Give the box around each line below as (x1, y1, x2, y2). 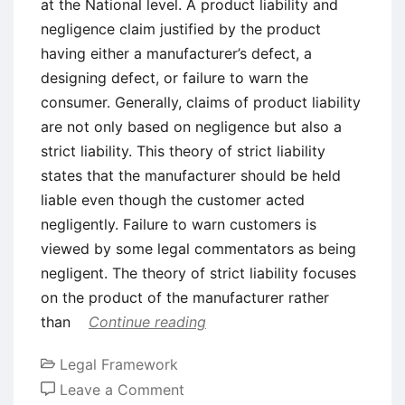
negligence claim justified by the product (41, 19, 321, 38)
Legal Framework (60, 354, 178, 373)
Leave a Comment (60, 381, 184, 400)
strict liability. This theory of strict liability (41, 141, 325, 160)
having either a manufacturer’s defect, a (41, 43, 312, 62)
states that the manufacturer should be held (41, 165, 341, 184)
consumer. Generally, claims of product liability (41, 92, 361, 111)
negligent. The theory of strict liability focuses (41, 263, 356, 282)
